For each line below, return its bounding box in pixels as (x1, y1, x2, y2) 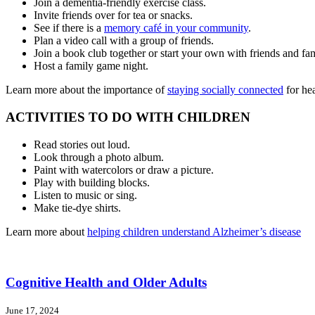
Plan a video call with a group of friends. (34, 34, 214, 47)
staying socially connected (167, 84, 283, 96)
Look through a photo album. (34, 150, 164, 163)
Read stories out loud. (34, 138, 130, 150)
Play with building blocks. (34, 176, 150, 188)
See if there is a (34, 22, 104, 34)
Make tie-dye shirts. (34, 201, 121, 214)
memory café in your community (104, 22, 248, 34)
